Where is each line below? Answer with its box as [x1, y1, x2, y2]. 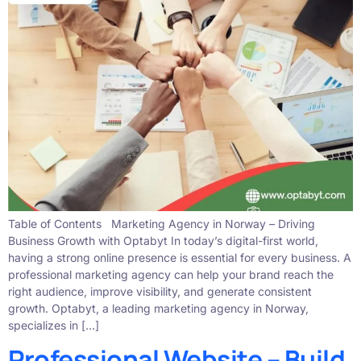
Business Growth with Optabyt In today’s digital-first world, [8, 234, 318, 248]
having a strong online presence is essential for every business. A [8, 251, 351, 265]
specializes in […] [8, 318, 99, 333]
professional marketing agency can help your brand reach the [8, 268, 334, 282]
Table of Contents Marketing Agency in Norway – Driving [8, 217, 315, 231]
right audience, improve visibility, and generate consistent [8, 284, 312, 299]
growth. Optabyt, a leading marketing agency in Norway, [8, 301, 309, 316]
